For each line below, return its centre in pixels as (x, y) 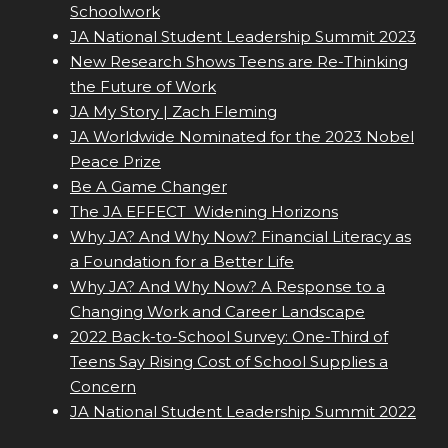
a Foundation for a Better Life (182, 262)
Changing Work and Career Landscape (217, 312)
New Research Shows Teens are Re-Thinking (239, 62)
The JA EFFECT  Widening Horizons (204, 212)
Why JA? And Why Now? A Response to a (227, 287)
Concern (103, 387)
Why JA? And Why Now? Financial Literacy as (240, 237)
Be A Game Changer (148, 187)
